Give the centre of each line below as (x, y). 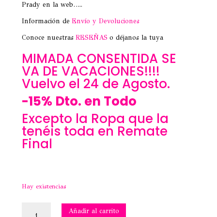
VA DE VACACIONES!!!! (91, 71)
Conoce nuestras (48, 37)
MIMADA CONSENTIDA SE (99, 58)
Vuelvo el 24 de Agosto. (96, 84)
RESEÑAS (91, 37)
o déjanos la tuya (135, 37)
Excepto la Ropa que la (95, 118)
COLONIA (37, 206)
